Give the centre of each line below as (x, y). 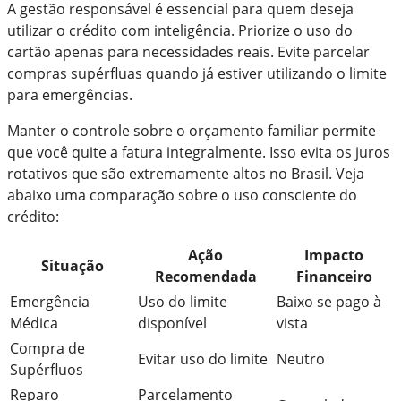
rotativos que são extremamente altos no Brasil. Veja (186, 173)
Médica (34, 323)
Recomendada (205, 276)
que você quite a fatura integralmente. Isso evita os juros (199, 152)
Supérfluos (47, 369)
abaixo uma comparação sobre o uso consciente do (182, 195)
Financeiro (334, 276)
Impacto (334, 255)
